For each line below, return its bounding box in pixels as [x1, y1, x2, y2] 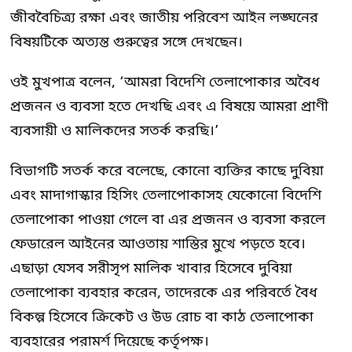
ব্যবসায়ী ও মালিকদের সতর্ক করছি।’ [10, 121, 219, 141]
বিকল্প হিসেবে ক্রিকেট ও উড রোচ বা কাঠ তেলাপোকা [10, 307, 313, 327]
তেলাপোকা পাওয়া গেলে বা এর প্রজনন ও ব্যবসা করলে [10, 210, 325, 229]
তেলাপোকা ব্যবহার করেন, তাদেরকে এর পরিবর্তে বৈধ [10, 283, 317, 302]
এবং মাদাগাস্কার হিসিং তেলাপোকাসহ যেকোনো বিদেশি [10, 185, 321, 205]
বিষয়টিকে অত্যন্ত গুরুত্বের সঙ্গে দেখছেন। [10, 32, 243, 52]
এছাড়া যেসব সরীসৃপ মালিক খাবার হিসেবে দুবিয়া [10, 258, 292, 278]
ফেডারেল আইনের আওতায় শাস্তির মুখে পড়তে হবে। [10, 234, 306, 254]
